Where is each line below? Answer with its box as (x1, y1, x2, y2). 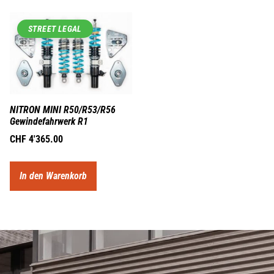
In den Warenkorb (20, 169, 87, 182)
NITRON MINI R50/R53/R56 (10, 103, 116, 116)
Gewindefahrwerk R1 (10, 115, 88, 127)
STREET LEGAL (28, 24, 82, 34)
